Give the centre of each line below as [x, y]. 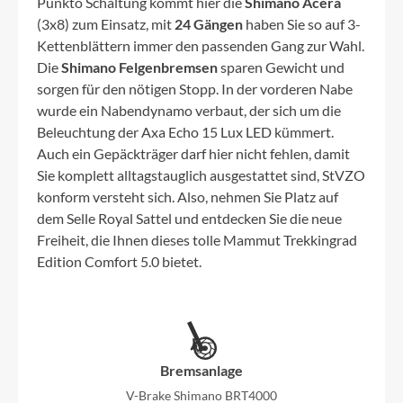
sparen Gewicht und [281, 67]
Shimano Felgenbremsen [139, 67]
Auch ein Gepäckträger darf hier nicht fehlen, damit [193, 154]
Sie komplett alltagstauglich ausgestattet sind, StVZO [201, 175]
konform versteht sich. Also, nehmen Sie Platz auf [188, 197]
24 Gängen [209, 24]
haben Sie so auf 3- [302, 24]
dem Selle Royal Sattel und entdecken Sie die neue [189, 219]
